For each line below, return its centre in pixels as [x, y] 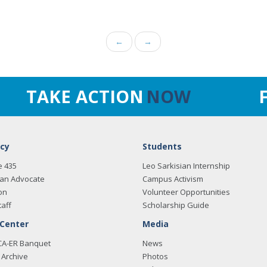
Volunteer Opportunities [186, 192]
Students [162, 146]
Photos [155, 256]
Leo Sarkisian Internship [186, 166]
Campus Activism [173, 179]
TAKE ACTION [85, 96]
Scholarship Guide [176, 205]
